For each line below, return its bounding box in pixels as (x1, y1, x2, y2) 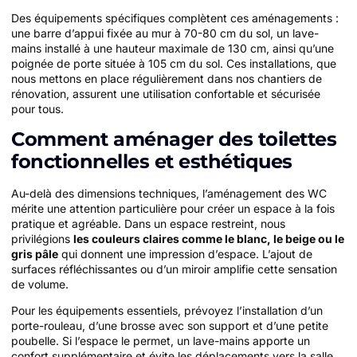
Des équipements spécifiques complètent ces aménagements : (11, 11, 339, 25)
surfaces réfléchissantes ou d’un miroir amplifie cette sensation (11, 261, 337, 276)
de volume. (11, 277, 69, 291)
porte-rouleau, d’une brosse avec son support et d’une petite (11, 318, 328, 332)
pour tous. (11, 102, 64, 116)
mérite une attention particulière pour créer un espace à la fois (11, 201, 335, 215)
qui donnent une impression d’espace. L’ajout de (58, 246, 312, 261)
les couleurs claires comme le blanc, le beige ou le (73, 231, 344, 245)
